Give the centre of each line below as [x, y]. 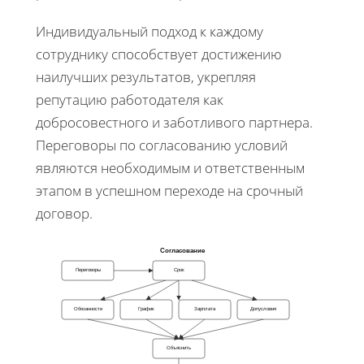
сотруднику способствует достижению [159, 54]
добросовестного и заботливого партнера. [174, 122]
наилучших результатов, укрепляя [146, 76]
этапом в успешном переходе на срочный [169, 190]
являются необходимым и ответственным [170, 167]
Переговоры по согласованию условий [162, 145]
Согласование [182, 250]
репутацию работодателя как [130, 99]
